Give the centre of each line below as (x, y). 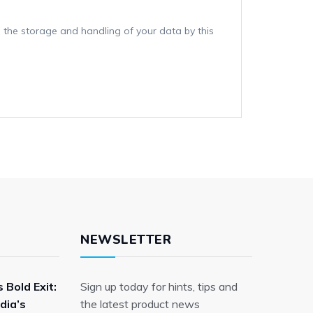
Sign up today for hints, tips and (159, 286)
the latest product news (140, 304)
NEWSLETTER (126, 239)
